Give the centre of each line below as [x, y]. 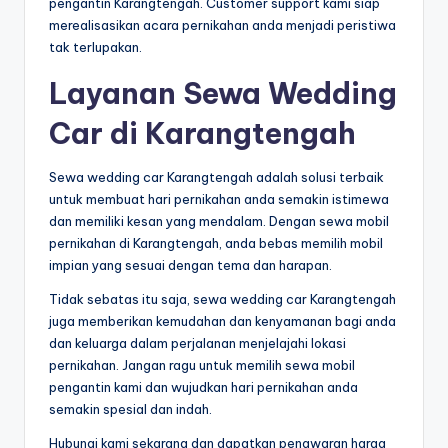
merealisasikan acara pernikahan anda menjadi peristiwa [222, 24]
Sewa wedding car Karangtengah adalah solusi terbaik [216, 176]
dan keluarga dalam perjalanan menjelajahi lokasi [197, 342]
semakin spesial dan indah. [130, 408]
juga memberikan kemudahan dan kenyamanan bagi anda [222, 320]
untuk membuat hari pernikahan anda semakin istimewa [219, 198]
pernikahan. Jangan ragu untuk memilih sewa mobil [202, 364]
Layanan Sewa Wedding [223, 93]
